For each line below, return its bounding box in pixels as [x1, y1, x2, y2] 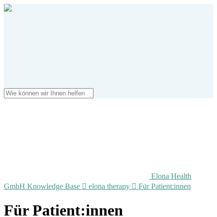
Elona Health [151, 172, 191, 180]
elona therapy [89, 182, 132, 190]
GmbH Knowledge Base [4, 182, 82, 190]
